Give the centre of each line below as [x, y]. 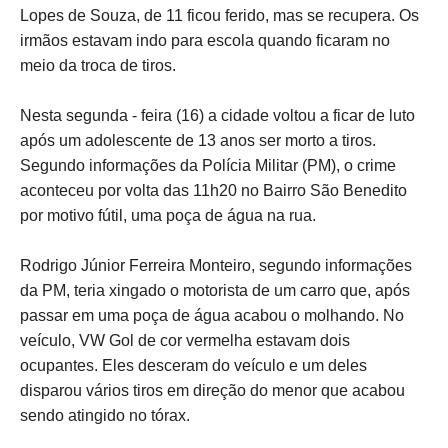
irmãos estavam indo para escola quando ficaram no [205, 40]
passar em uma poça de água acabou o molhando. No [212, 315]
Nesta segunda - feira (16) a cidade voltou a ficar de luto [217, 115]
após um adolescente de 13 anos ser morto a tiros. [198, 140]
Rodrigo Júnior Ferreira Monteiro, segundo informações [216, 265]
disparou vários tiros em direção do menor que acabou [212, 390]
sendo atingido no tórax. [105, 415]
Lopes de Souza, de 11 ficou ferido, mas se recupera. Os [219, 15]
